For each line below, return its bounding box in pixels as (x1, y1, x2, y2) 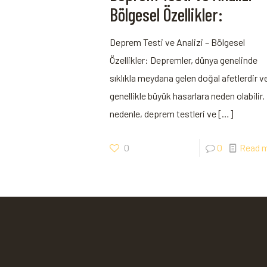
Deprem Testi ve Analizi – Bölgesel (110, 36, 246, 48)
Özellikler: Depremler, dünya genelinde (110, 54, 258, 66)
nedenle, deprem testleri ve (110, 108, 217, 119)
